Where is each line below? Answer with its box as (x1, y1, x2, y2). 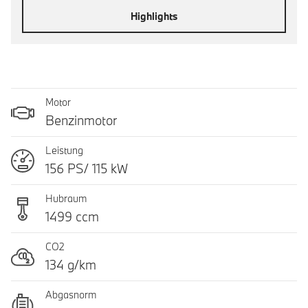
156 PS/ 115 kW (45, 160, 128, 177)
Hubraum (45, 192, 87, 205)
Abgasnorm (45, 288, 96, 301)
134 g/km (45, 256, 96, 273)
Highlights (131, 9, 177, 23)
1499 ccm (45, 208, 99, 225)
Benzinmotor (45, 112, 117, 129)
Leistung (45, 144, 83, 157)
